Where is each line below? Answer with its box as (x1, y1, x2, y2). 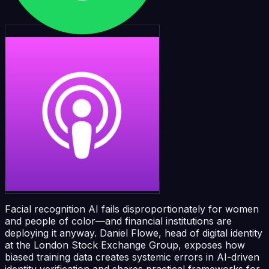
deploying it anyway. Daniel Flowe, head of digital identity (5, 226, 262, 239)
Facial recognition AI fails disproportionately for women (5, 202, 259, 215)
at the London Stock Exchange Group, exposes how (5, 238, 245, 251)
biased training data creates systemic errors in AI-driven (5, 250, 259, 263)
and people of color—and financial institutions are (5, 214, 232, 227)
